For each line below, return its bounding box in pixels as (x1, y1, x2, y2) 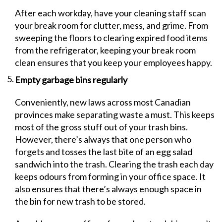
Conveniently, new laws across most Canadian (15, 97, 191, 108)
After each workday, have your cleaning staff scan (15, 7, 206, 18)
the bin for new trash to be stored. (15, 196, 146, 207)
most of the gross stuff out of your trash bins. (15, 121, 188, 132)
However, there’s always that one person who (15, 134, 191, 145)
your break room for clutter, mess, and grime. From (15, 20, 208, 31)
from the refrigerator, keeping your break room (15, 45, 196, 55)
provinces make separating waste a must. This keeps (15, 109, 215, 120)
